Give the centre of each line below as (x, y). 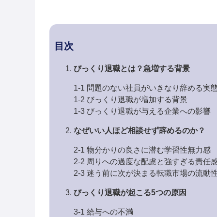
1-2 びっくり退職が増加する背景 (131, 99)
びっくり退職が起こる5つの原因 (130, 192)
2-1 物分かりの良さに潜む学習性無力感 (142, 150)
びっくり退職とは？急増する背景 (132, 68)
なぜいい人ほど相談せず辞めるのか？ (139, 130)
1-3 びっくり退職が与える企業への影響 (142, 111)
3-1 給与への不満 (103, 212)
